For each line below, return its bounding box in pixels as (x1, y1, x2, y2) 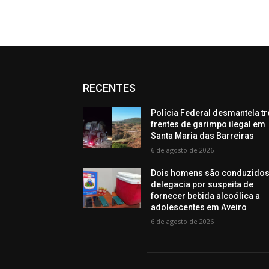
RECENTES (83, 82, 136, 94)
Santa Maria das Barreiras (151, 131, 255, 141)
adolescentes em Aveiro (151, 202, 247, 212)
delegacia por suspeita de (151, 180, 254, 189)
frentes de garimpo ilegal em (151, 119, 266, 129)
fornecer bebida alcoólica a (151, 191, 261, 201)
